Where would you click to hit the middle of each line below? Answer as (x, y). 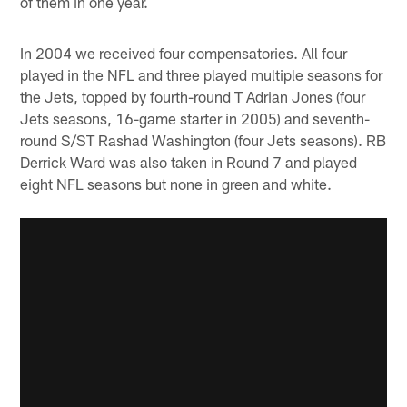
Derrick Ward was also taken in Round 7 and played (189, 161)
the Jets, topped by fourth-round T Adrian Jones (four (193, 96)
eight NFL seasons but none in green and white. (176, 183)
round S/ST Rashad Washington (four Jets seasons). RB (203, 139)
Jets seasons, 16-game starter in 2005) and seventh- (195, 118)
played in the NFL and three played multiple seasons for (202, 74)
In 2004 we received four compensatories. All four (184, 52)
